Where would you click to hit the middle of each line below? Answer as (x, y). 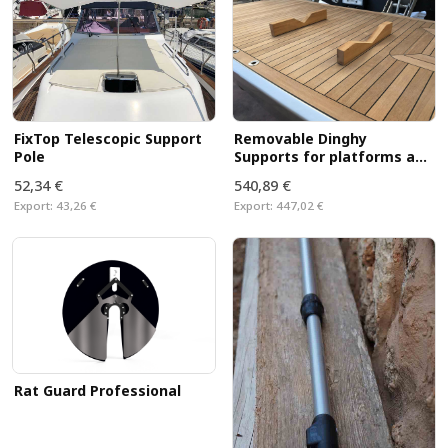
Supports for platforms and (333, 157)
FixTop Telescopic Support (107, 139)
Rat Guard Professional (97, 390)
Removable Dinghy (300, 139)
